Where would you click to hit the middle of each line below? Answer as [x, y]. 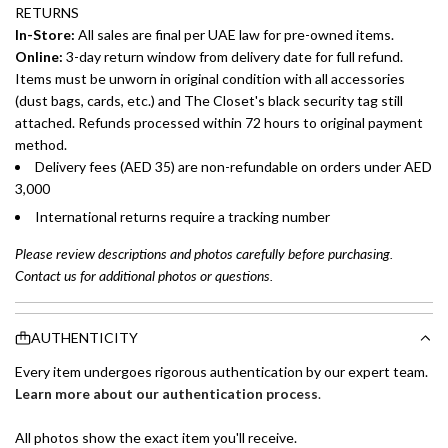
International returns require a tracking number [182, 216]
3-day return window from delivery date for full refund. [233, 56]
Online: [39, 56]
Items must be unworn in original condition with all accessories [210, 78]
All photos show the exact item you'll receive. [156, 437]
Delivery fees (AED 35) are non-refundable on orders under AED [233, 166]
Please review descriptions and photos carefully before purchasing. [204, 253]
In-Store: [45, 34]
